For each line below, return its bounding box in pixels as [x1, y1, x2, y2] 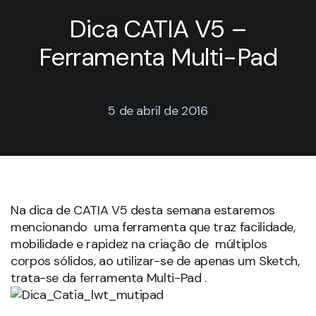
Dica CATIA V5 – [68, 12, 248, 45]
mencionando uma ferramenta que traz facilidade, [11, 218, 296, 236]
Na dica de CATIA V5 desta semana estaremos [11, 201, 275, 219]
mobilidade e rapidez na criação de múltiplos [11, 235, 267, 253]
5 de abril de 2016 [108, 102, 208, 119]
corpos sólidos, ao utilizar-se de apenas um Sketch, [11, 252, 300, 269]
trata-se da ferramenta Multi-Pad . [11, 269, 207, 286]
